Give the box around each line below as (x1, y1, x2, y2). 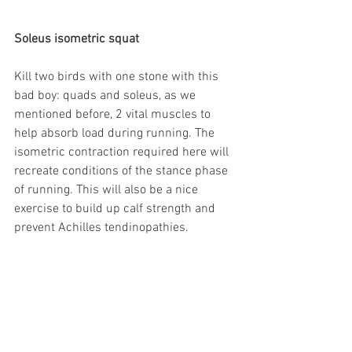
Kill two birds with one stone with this (14, 68, 222, 85)
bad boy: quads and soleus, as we (14, 87, 199, 104)
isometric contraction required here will (14, 144, 232, 160)
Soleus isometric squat (14, 31, 139, 47)
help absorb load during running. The (14, 125, 218, 141)
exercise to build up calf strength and (14, 200, 218, 217)
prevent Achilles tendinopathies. (14, 219, 189, 236)
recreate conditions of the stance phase (14, 163, 231, 179)
